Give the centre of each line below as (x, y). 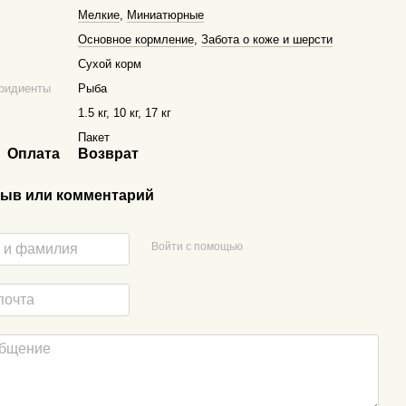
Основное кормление (136, 39)
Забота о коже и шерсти (267, 39)
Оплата (34, 154)
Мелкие (99, 15)
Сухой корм (110, 64)
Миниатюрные (166, 15)
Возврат (109, 154)
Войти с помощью (197, 246)
